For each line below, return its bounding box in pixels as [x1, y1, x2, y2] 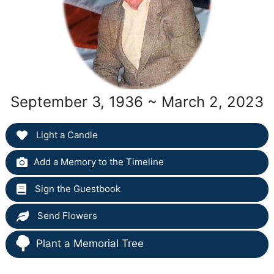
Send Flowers [34, 210, 97, 221]
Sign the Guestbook [32, 183, 120, 194]
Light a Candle [33, 129, 98, 141]
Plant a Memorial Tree [35, 237, 144, 250]
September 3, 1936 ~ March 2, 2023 [10, 93, 264, 111]
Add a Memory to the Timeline [33, 156, 164, 168]
